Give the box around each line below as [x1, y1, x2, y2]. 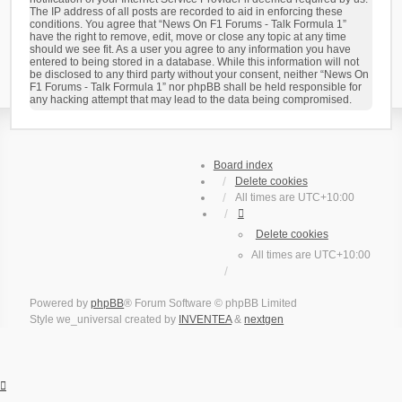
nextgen [244, 313, 284, 326]
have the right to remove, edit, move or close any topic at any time [30, 31, 347, 43]
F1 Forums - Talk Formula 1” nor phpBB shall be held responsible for [30, 81, 363, 93]
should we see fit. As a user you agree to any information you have [30, 43, 352, 56]
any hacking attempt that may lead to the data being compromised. [30, 93, 353, 106]
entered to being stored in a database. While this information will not [30, 56, 360, 68]
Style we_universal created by [30, 313, 179, 326]
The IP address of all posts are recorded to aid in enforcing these [30, 5, 344, 18]
